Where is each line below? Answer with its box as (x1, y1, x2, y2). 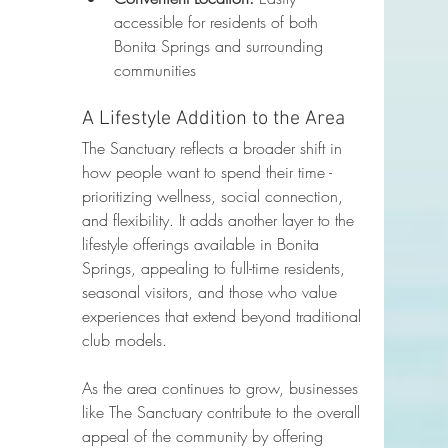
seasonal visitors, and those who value (82, 281, 342, 304)
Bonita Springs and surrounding (114, 35, 328, 58)
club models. (82, 329, 167, 352)
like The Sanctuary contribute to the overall (82, 401, 365, 424)
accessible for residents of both (114, 11, 323, 34)
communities (114, 59, 196, 82)
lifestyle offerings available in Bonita (82, 233, 324, 256)
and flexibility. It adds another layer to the (82, 209, 359, 232)
